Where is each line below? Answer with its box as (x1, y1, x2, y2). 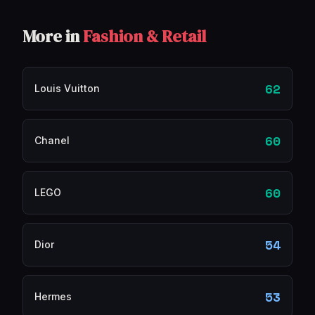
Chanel (34, 134, 70, 146)
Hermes (34, 290, 72, 302)
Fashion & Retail (83, 25, 206, 48)
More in (22, 25, 83, 48)
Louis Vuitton (34, 82, 100, 94)
